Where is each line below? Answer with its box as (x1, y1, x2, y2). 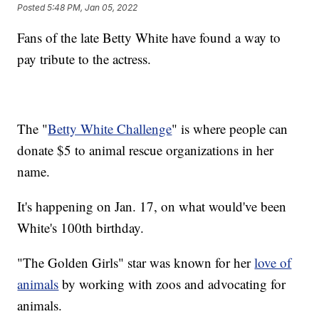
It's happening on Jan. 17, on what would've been (17, 197, 287, 215)
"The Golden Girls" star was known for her (17, 253, 255, 271)
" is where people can (172, 119, 288, 137)
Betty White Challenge (48, 119, 172, 137)
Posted (17, 1, 48, 13)
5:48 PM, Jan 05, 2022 (47, 1, 138, 13)
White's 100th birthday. (17, 218, 145, 236)
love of (254, 253, 292, 271)
